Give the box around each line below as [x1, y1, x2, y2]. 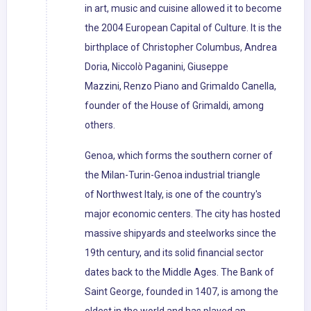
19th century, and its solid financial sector [85, 247, 264, 259]
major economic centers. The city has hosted [85, 208, 280, 220]
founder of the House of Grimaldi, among [85, 100, 264, 112]
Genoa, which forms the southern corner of [85, 150, 273, 162]
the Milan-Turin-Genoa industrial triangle [85, 169, 260, 181]
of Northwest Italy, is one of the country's [85, 189, 262, 201]
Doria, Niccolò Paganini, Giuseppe [85, 61, 228, 73]
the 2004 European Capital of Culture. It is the [85, 22, 282, 34]
